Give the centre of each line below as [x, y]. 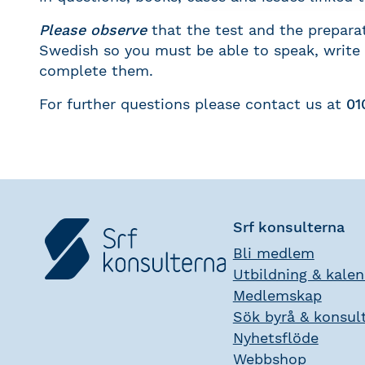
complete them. [96, 70]
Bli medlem [273, 253]
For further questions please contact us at [193, 104]
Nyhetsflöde [275, 338]
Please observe [93, 30]
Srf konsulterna [288, 227]
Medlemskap [277, 295]
